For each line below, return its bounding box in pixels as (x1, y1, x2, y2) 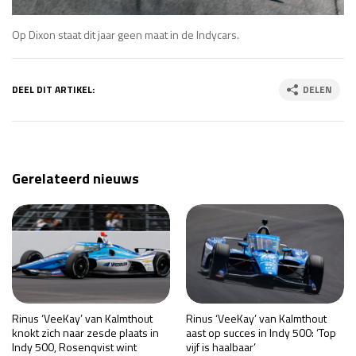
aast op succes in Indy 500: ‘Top (186, 324, 336, 342)
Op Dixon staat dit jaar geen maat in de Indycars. (12, 26, 239, 44)
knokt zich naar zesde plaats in (12, 324, 159, 342)
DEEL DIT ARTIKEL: (12, 82, 95, 98)
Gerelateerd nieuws (12, 168, 139, 190)
